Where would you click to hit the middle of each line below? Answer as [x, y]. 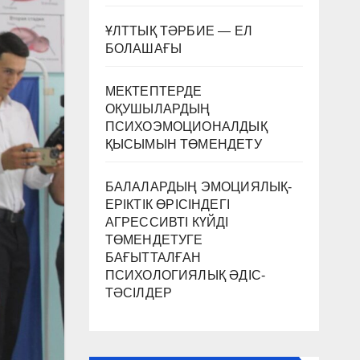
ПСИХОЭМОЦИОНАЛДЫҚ [186, 126]
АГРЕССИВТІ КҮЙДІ [167, 222]
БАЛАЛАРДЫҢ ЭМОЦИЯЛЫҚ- [198, 186]
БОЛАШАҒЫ [143, 48]
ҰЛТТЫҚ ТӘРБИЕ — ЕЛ [179, 31]
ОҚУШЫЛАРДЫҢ [157, 108]
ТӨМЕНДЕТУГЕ [154, 239]
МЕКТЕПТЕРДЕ [153, 91]
